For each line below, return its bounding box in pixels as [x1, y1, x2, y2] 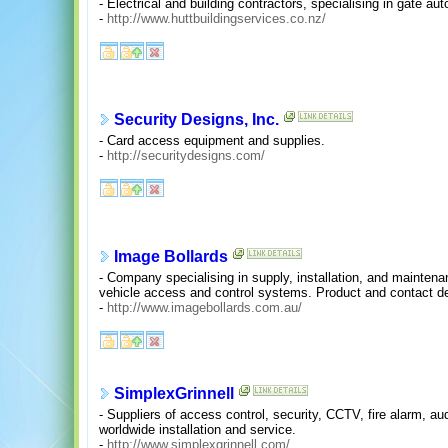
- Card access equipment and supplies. [99, 132, 325, 148]
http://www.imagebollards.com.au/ [107, 299, 302, 315]
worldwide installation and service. [99, 421, 296, 437]
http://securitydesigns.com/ [107, 147, 265, 163]
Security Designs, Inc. [114, 111, 279, 129]
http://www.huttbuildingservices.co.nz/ [107, 10, 326, 26]
